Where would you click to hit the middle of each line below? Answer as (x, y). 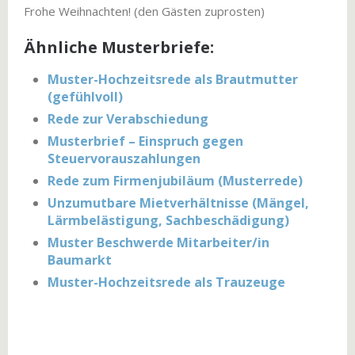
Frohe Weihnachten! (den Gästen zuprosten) (144, 11)
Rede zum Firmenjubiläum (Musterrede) (175, 181)
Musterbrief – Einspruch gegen (145, 141)
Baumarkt (80, 260)
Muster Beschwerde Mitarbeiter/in (158, 242)
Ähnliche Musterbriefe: (119, 47)
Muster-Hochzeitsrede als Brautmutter (173, 79)
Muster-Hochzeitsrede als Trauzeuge (166, 282)
